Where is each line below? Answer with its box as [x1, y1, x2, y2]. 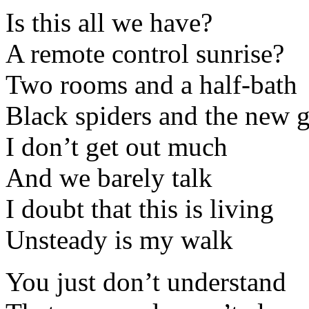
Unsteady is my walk [6, 224, 233, 255]
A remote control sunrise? [6, 38, 284, 68]
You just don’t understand [6, 266, 286, 297]
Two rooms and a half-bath [6, 69, 297, 99]
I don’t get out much [6, 131, 228, 161]
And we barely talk [6, 162, 212, 192]
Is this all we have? [6, 7, 212, 37]
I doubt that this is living [6, 193, 274, 223]
